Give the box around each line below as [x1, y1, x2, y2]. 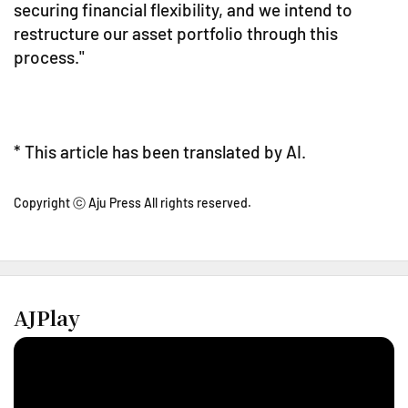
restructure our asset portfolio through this [14, 23, 338, 45]
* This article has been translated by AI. [14, 141, 306, 163]
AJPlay [14, 303, 80, 332]
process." [14, 46, 85, 68]
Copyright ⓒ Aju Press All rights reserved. [14, 195, 251, 211]
